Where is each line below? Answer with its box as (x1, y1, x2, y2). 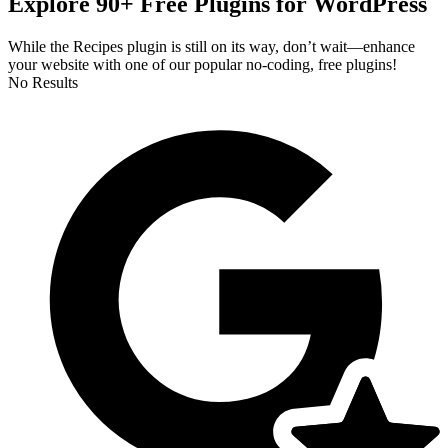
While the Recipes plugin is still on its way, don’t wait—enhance (8, 37, 415, 55)
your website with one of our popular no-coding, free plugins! (8, 55, 397, 73)
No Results (8, 73, 78, 91)
